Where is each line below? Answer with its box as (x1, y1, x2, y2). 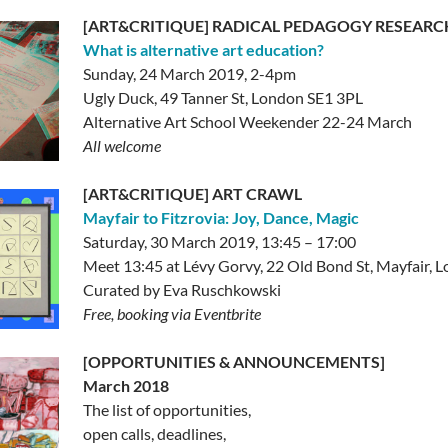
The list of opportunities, (83, 400, 252, 419)
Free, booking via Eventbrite (83, 304, 262, 323)
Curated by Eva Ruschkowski (83, 280, 282, 299)
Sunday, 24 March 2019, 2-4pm (83, 64, 297, 83)
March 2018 (83, 376, 170, 395)
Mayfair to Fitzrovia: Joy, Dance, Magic (83, 208, 360, 227)
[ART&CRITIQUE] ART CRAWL (83, 184, 303, 203)
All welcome (83, 136, 162, 155)
